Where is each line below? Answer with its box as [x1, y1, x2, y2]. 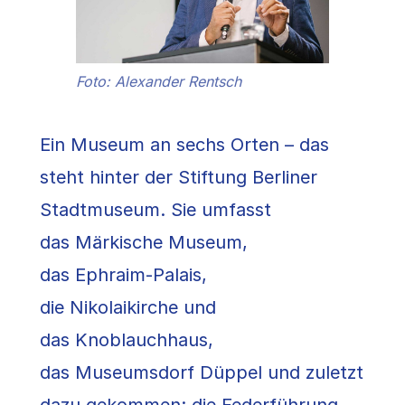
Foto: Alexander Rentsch [76, 71, 241, 90]
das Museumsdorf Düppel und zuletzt [40, 361, 363, 383]
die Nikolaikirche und [40, 296, 216, 318]
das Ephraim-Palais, [40, 263, 207, 286]
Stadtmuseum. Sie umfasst [40, 198, 271, 221]
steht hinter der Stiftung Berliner [40, 165, 317, 188]
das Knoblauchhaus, [40, 328, 213, 351]
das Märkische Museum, [40, 231, 248, 253]
